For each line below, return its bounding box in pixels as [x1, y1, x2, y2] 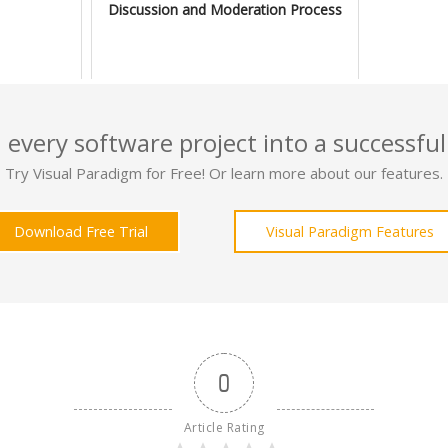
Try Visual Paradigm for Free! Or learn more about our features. [5, 162, 443, 183]
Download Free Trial [14, 221, 148, 241]
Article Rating [183, 418, 265, 436]
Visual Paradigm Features [266, 221, 434, 241]
